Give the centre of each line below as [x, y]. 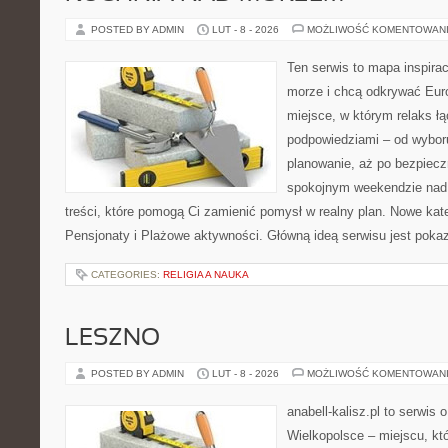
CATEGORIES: [127, 274]
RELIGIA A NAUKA [206, 274]
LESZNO [112, 339]
